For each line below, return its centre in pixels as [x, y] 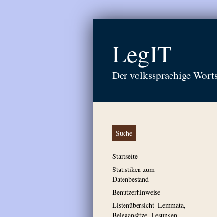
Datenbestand [131, 179]
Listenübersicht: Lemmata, [149, 205]
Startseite [125, 156]
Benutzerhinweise [136, 192]
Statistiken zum [133, 169]
